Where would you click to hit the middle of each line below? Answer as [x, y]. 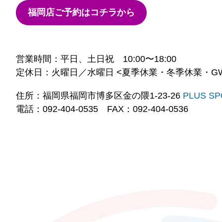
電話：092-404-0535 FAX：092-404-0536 [102, 109]
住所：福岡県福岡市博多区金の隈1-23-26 [99, 96]
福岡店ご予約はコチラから [81, 12]
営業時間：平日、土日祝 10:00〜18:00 [96, 59]
